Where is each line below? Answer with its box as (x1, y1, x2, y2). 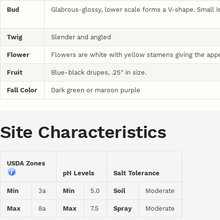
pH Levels (63, 169, 95, 177)
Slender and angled (51, 33, 111, 41)
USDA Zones (7, 160, 50, 167)
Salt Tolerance (113, 169, 160, 177)
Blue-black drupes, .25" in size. (51, 68, 147, 76)
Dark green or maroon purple (51, 86, 141, 94)
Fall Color (7, 86, 38, 94)
